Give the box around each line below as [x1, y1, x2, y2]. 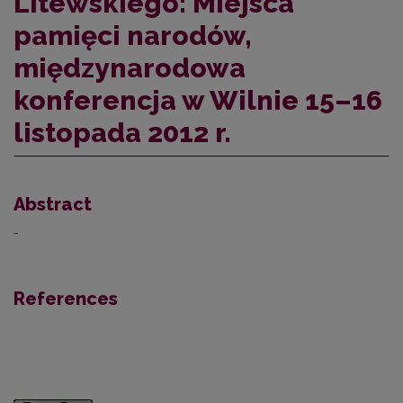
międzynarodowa [13, 52, 246, 85]
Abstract [13, 193, 92, 216]
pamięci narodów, [13, 20, 252, 52]
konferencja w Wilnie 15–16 [13, 85, 382, 117]
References [13, 288, 118, 310]
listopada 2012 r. [13, 117, 231, 149]
